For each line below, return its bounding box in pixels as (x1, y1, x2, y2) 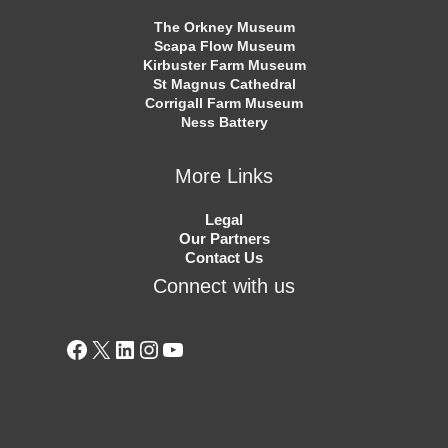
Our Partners (178, 230, 270, 248)
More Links (175, 164, 273, 187)
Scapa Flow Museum (153, 37, 295, 54)
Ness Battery (180, 113, 268, 130)
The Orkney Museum (153, 18, 295, 35)
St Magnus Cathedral (152, 75, 296, 92)
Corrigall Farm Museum (145, 94, 303, 111)
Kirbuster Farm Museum (142, 56, 306, 73)
